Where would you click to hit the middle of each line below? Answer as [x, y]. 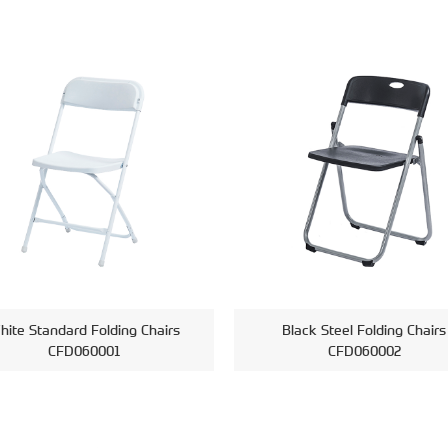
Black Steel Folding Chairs [364, 329]
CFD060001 [84, 350]
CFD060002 [364, 350]
